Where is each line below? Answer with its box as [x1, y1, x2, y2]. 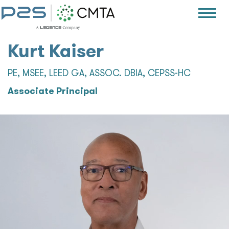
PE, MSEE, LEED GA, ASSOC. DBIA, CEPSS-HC [8, 67, 191, 79]
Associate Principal [8, 85, 98, 97]
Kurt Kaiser [8, 39, 104, 62]
